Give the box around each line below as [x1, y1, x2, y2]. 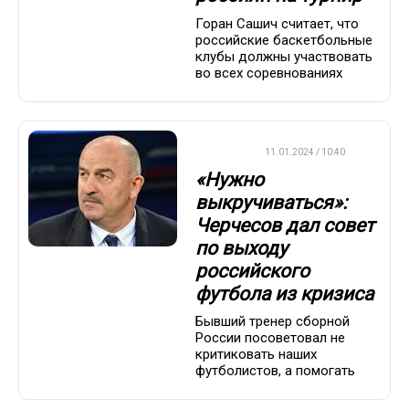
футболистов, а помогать [195, 362, 355, 380]
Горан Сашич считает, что [195, 15, 359, 32]
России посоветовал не [195, 330, 345, 347]
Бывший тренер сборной [195, 313, 350, 330]
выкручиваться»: [195, 191, 347, 214]
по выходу [195, 236, 288, 259]
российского [195, 259, 309, 282]
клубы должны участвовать [195, 47, 372, 65]
